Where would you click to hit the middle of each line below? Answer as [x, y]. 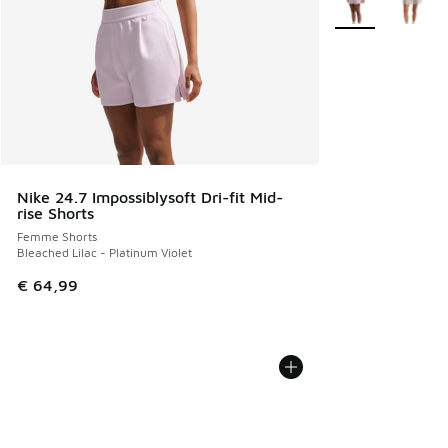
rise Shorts [55, 212]
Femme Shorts [57, 236]
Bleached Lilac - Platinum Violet [104, 252]
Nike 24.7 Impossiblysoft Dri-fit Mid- [150, 196]
